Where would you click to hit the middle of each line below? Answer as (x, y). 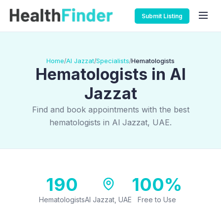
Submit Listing (162, 16)
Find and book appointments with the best (110, 110)
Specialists (113, 61)
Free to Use (157, 200)
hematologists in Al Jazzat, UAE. (110, 122)
